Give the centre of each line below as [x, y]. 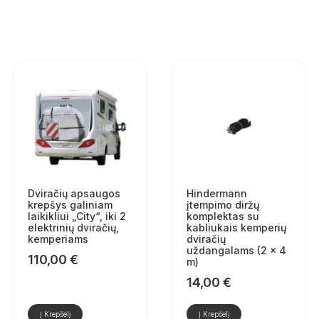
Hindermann [216, 194]
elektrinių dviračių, [73, 228]
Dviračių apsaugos [74, 194]
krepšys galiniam [70, 205]
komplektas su [223, 216]
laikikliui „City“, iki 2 [77, 216]
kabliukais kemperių [236, 228]
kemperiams [58, 239]
